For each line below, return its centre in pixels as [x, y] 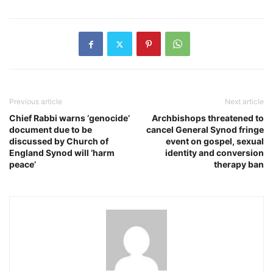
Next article [244, 102]
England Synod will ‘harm [62, 153]
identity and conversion [214, 153]
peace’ [23, 165]
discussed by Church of [59, 141]
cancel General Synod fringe [205, 130]
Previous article [36, 102]
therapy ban [239, 165]
